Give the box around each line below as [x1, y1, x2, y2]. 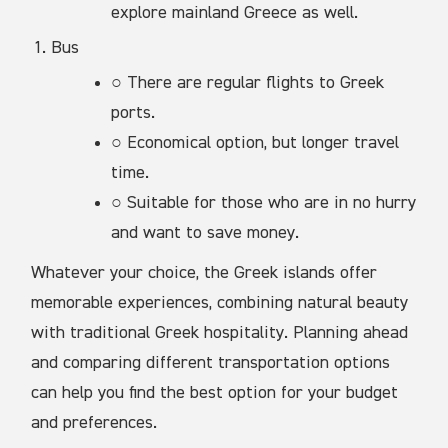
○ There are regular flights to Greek [111, 73, 385, 92]
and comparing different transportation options [31, 353, 391, 372]
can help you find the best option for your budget [31, 383, 399, 402]
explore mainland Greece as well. [111, 3, 359, 22]
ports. [111, 103, 156, 122]
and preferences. [31, 413, 158, 432]
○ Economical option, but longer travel [111, 133, 400, 152]
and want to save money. [111, 223, 300, 242]
